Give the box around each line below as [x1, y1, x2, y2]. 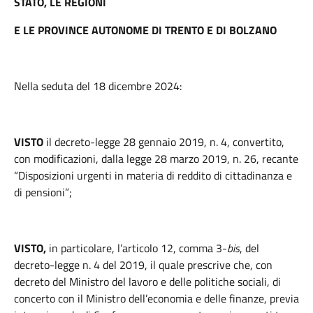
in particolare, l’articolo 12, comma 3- [49, 240, 227, 256]
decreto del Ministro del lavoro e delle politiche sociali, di [14, 273, 281, 290]
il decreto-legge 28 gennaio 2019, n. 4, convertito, [43, 133, 284, 150]
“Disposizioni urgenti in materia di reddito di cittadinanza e [14, 167, 292, 184]
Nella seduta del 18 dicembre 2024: [14, 78, 182, 94]
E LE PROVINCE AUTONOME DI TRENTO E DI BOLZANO [14, 22, 277, 38]
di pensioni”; [14, 184, 75, 201]
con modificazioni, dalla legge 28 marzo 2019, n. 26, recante [14, 150, 298, 167]
